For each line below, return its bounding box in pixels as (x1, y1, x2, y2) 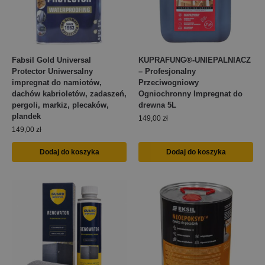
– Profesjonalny (138, 66, 196, 76)
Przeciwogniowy (138, 77, 199, 87)
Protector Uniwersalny (12, 66, 93, 76)
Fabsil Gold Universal (12, 55, 91, 64)
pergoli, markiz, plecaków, (12, 100, 109, 109)
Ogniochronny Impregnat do (138, 89, 243, 98)
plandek (12, 111, 41, 121)
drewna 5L (138, 100, 176, 109)
